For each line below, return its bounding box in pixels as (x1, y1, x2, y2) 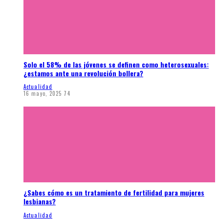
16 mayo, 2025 (23, 89, 62, 98)
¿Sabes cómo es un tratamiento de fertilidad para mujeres (23, 187, 204, 198)
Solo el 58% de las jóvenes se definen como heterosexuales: (23, 59, 209, 69)
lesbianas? (23, 196, 56, 207)
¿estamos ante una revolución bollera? (23, 67, 143, 78)
